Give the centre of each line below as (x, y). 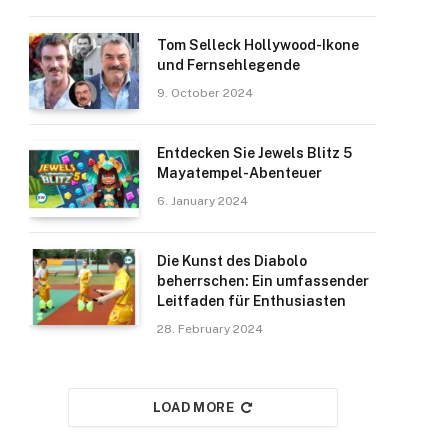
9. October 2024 (205, 93)
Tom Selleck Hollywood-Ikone (258, 45)
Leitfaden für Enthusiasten (251, 301)
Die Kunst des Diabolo (232, 261)
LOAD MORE (193, 407)
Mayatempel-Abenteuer (239, 173)
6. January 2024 (202, 201)
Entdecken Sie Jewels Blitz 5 (254, 153)
